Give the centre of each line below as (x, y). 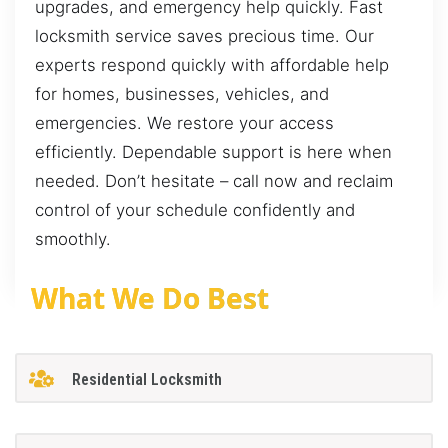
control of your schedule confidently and (195, 210)
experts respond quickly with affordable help (212, 65)
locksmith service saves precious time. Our (204, 36)
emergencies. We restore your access (184, 123)
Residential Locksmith (146, 379)
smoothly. (73, 239)
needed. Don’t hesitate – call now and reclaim (214, 181)
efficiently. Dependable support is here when (213, 152)
